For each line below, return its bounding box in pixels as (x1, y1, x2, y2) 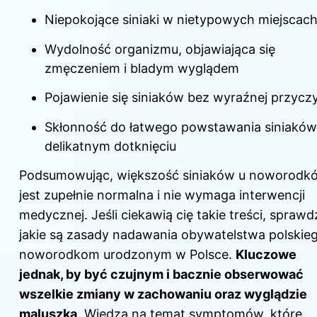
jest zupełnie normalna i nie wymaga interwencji (19, 188, 305, 202)
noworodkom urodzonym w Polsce (19, 247, 229, 262)
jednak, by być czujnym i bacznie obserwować (19, 267, 304, 282)
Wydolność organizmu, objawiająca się (45, 41, 275, 57)
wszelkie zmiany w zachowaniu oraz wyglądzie (19, 287, 307, 301)
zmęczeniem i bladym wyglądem (45, 60, 239, 76)
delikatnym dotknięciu (45, 138, 176, 154)
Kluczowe (236, 247, 296, 262)
